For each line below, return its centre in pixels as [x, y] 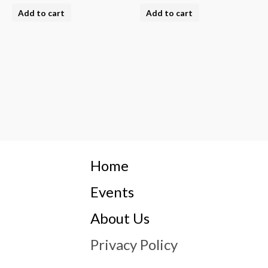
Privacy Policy [134, 244]
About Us [120, 218]
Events [112, 191]
